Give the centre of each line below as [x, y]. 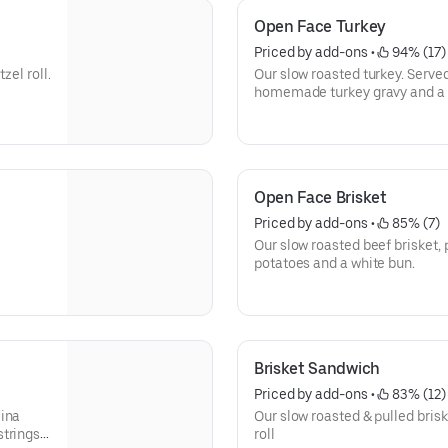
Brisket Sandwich [317, 368]
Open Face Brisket [320, 197]
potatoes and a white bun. [334, 263]
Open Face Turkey [320, 26]
